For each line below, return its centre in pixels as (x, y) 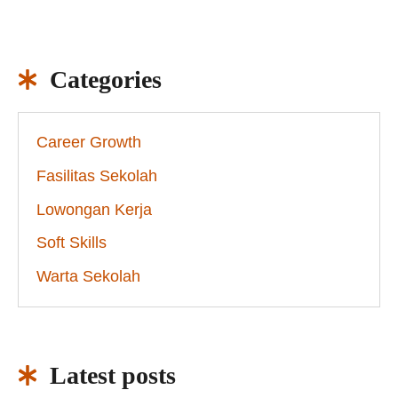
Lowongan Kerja (94, 209)
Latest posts (113, 376)
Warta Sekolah (88, 277)
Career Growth (89, 142)
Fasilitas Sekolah (97, 175)
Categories (106, 80)
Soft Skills (72, 243)
